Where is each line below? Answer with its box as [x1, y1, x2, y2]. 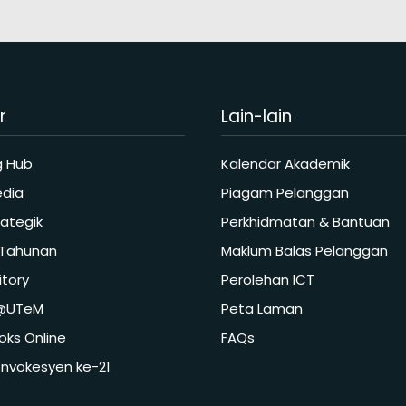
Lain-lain [221, 103, 292, 129]
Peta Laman [221, 298, 303, 318]
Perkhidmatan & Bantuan [221, 211, 390, 231]
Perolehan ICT [221, 269, 314, 289]
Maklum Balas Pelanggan [221, 240, 388, 260]
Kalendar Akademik [221, 153, 350, 173]
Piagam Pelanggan [221, 182, 349, 202]
